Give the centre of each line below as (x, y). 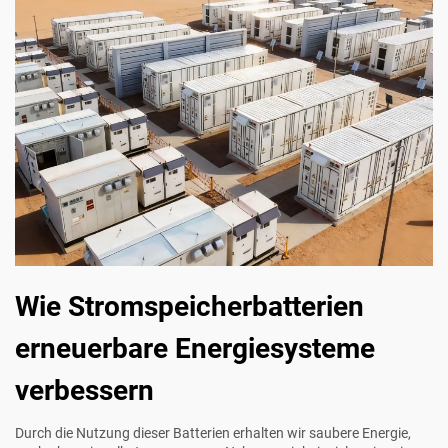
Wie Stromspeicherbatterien (189, 307)
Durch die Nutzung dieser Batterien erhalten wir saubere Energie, (213, 433)
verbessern (84, 391)
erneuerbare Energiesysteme (195, 349)
